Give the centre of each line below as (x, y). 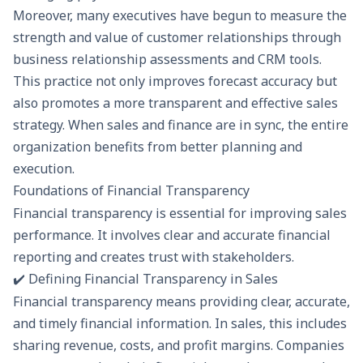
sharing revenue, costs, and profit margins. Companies (179, 346)
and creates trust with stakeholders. (183, 257)
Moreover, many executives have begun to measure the (180, 15)
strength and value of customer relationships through (177, 37)
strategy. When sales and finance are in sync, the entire (181, 125)
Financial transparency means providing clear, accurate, (181, 302)
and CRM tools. (275, 59)
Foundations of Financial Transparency (131, 190)
